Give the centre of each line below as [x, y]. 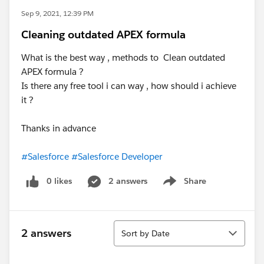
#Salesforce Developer [117, 156]
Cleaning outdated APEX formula [103, 34]
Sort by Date [146, 233]
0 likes [59, 181]
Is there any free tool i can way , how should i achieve [129, 86]
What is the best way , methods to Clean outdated [123, 57]
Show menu [183, 187]
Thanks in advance [59, 128]
